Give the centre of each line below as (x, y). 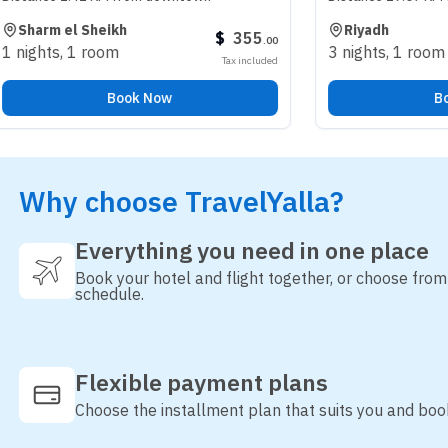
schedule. (109, 294)
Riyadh (298, 30)
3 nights (288, 52)
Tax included (181, 60)
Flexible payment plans (201, 382)
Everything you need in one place (252, 250)
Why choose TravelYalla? (181, 201)
